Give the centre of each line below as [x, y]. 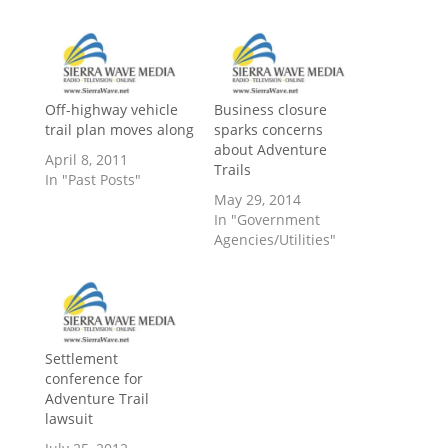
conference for [93, 379]
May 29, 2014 [257, 200]
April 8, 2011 [86, 160]
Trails [232, 170]
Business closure [270, 110]
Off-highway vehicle [111, 110]
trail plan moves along [119, 130]
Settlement [81, 359]
